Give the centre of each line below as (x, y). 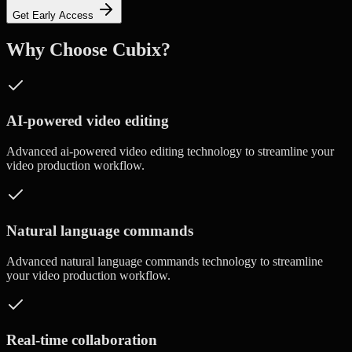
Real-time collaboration (82, 340)
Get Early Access (55, 15)
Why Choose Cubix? (88, 49)
